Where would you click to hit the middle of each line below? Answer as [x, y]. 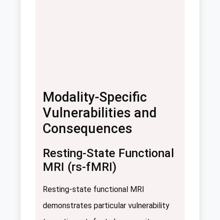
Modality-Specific [95, 97]
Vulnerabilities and [100, 113]
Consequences [87, 129]
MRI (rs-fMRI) [80, 167]
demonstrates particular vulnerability [106, 206]
